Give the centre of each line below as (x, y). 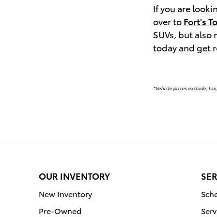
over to (168, 21)
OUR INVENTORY (74, 176)
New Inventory (65, 194)
